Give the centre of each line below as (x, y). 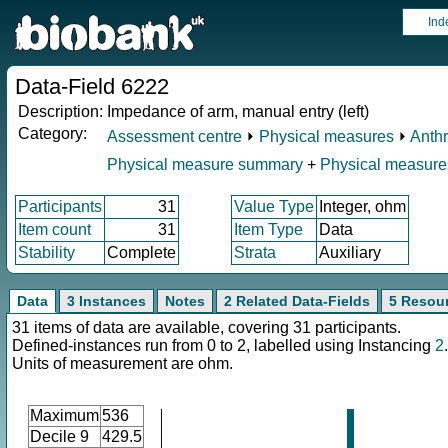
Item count (54, 229)
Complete (141, 252)
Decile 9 (59, 436)
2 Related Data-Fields (297, 301)
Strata (255, 252)
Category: (52, 133)
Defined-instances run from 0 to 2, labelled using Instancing (223, 345)
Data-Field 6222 (92, 86)
